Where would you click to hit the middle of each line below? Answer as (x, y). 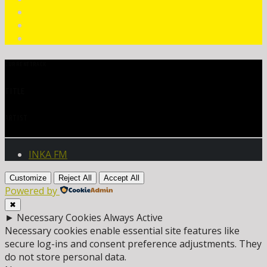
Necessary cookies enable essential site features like (122, 231)
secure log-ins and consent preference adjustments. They (133, 244)
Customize (28, 178)
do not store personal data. (66, 257)
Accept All (122, 178)
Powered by (31, 191)
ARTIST (16, 118)
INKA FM (48, 155)
